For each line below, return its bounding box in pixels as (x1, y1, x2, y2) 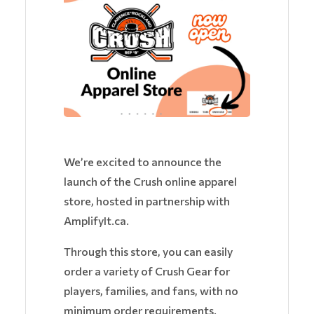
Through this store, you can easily (64, 245, 233, 259)
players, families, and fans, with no (64, 284, 238, 298)
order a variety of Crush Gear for (64, 264, 230, 278)
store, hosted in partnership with (64, 194, 230, 208)
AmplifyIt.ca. (64, 214, 129, 228)
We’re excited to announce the (64, 155, 221, 169)
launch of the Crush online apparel (64, 175, 237, 189)
